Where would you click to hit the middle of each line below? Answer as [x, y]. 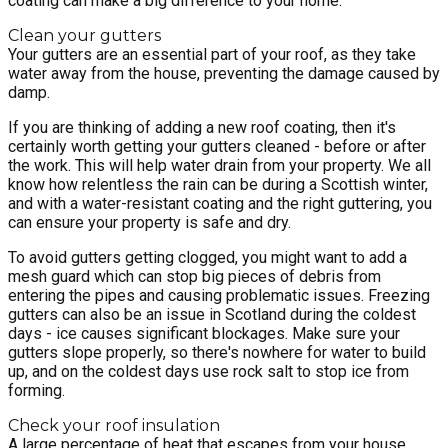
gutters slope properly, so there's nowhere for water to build [217, 353]
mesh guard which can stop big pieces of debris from [194, 277]
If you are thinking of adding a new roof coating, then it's [202, 128]
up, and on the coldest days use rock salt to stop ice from [208, 372]
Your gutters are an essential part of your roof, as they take [212, 55]
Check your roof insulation [114, 426]
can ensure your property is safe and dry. [149, 223]
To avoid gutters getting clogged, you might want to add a [207, 258]
